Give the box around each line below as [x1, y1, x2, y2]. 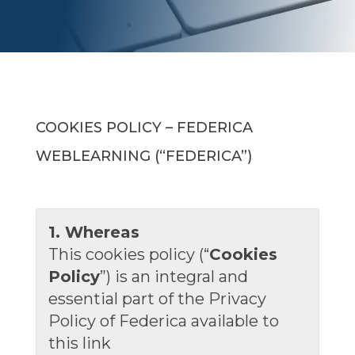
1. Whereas [48, 223, 139, 242]
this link [48, 334, 111, 353]
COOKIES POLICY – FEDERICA [35, 119, 253, 136]
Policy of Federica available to [48, 311, 279, 330]
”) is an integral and [99, 267, 248, 286]
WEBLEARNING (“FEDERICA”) [35, 147, 252, 165]
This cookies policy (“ [48, 245, 209, 264]
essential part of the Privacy [48, 289, 266, 308]
